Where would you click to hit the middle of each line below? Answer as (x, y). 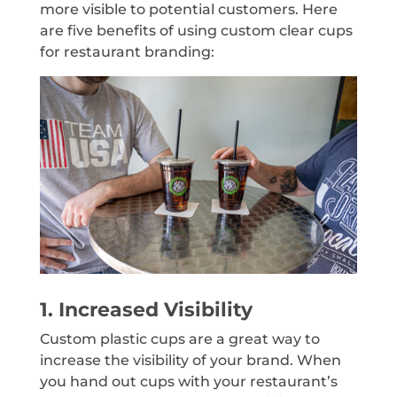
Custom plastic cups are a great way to (179, 339)
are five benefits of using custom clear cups (196, 30)
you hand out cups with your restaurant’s (188, 382)
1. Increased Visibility (146, 310)
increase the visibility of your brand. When (190, 361)
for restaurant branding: (127, 51)
